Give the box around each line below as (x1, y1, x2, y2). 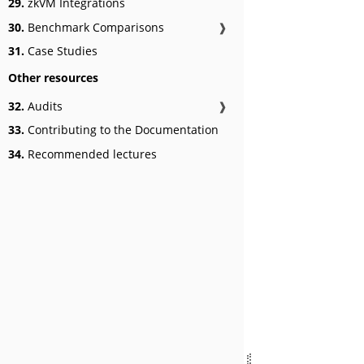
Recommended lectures (24, 145, 157, 162)
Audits (24, 97, 63, 114)
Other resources (8, 70, 98, 86)
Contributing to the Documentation (24, 122, 219, 138)
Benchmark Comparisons (24, 19, 164, 35)
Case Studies (24, 43, 97, 59)
